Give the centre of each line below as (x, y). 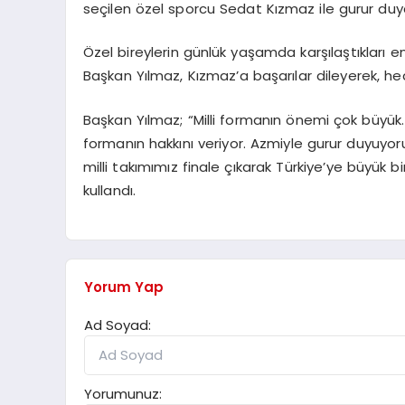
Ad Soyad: (118, 325)
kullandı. (109, 190)
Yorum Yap (124, 287)
